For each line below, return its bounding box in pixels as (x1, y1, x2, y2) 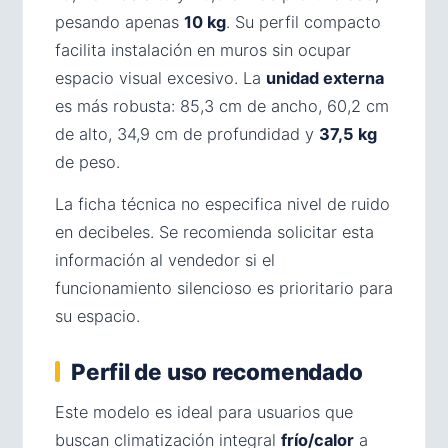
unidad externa (266, 67, 384, 88)
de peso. (55, 151, 120, 172)
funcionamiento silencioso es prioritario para (55, 277, 393, 298)
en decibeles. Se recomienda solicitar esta (55, 221, 374, 242)
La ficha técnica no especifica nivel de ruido (55, 193, 390, 214)
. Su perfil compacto (226, 11, 381, 32)
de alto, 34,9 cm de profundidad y (55, 123, 319, 144)
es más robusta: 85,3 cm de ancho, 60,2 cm (55, 95, 389, 116)
